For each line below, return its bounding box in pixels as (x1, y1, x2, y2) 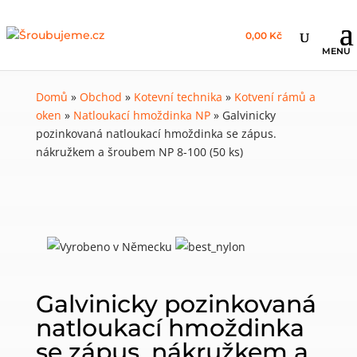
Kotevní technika (133, 89, 222, 104)
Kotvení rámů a (233, 89, 316, 104)
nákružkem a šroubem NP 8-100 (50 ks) (35, 144, 243, 159)
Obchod (79, 89, 122, 104)
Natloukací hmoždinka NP (73, 108, 210, 123)
